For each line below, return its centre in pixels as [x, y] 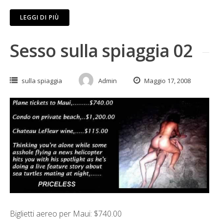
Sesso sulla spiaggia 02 [101, 51]
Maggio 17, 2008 [167, 81]
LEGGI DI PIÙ [40, 18]
